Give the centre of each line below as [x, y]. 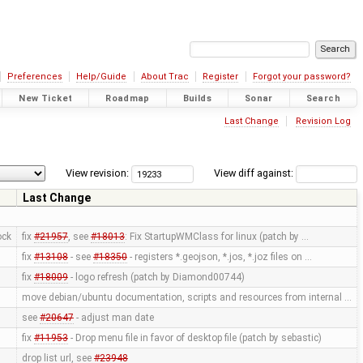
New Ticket [46, 98]
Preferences [34, 77]
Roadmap [128, 98]
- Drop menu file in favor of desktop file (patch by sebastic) [194, 338]
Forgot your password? [301, 77]
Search [323, 98]
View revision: [98, 173]
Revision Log [323, 121]
